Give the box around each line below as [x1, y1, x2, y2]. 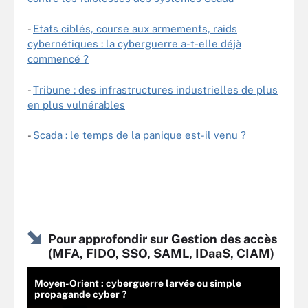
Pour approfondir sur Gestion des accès [48, 231, 277, 246]
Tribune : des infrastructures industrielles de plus [33, 83, 278, 96]
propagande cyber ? [34, 288, 126, 300]
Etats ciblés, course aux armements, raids [33, 23, 237, 34]
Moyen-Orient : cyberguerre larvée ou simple [34, 277, 241, 289]
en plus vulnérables [27, 98, 125, 111]
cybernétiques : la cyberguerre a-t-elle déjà [27, 38, 241, 49]
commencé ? [27, 53, 89, 65]
